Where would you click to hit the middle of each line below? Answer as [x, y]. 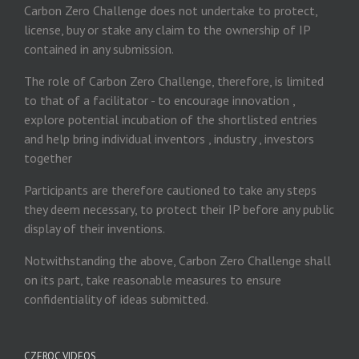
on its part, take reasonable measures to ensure [153, 280]
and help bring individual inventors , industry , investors [169, 139]
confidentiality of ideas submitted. [116, 299]
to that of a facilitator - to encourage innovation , [159, 100]
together [48, 158]
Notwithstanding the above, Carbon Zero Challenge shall [177, 260]
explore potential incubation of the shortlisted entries [171, 119]
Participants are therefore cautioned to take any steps [170, 190]
